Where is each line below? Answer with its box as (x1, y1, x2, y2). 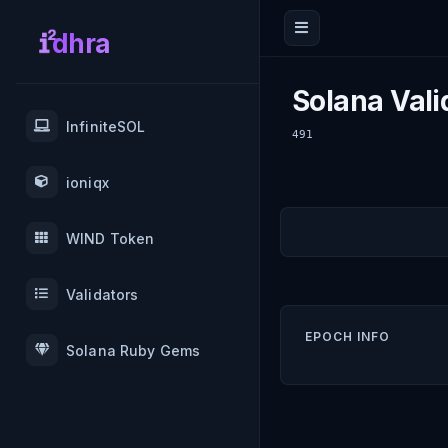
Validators (66, 285, 139, 303)
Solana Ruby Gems (66, 341, 201, 359)
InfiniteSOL (66, 117, 146, 135)
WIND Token (66, 229, 155, 247)
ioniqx (66, 173, 109, 191)
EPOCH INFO (305, 329, 390, 344)
